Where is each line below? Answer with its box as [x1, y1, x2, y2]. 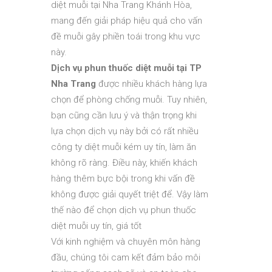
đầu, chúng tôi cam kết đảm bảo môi [51, 252, 200, 263]
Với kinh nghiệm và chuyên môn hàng [51, 236, 200, 247]
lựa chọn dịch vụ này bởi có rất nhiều [51, 126, 199, 137]
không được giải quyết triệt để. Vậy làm [51, 189, 208, 200]
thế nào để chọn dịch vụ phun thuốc [51, 205, 196, 216]
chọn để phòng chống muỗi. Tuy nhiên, [51, 94, 207, 105]
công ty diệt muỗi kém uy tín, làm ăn [51, 141, 196, 152]
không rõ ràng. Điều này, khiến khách [51, 157, 197, 168]
